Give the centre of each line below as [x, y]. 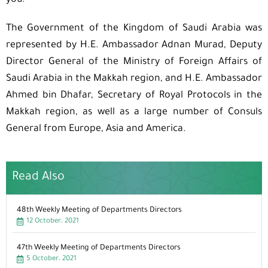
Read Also [38, 178]
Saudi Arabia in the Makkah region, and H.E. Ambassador [134, 79]
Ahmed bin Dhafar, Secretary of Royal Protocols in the [134, 96]
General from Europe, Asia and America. [96, 130]
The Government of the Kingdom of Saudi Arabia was [134, 29]
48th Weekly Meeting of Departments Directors [99, 211]
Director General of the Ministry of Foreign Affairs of [134, 63]
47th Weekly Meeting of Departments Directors [98, 249]
